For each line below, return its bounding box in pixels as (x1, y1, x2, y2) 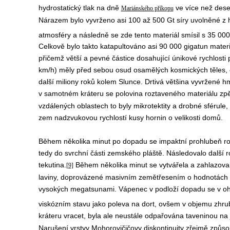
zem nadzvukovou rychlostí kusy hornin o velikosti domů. (38, 113, 223, 122)
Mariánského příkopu (121, 4, 174, 12)
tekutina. (38, 161, 66, 169)
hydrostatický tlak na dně (38, 3, 121, 12)
